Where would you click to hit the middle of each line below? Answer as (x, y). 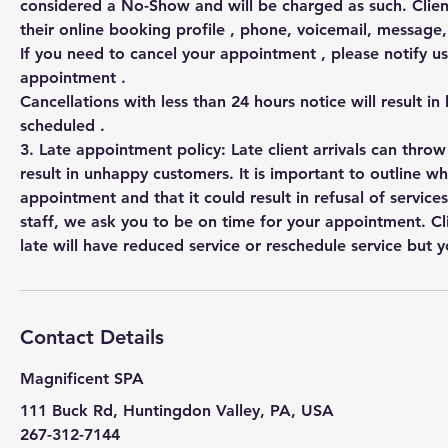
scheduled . (62, 125)
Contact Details (92, 336)
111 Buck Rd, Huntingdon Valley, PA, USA (177, 410)
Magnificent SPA (82, 378)
